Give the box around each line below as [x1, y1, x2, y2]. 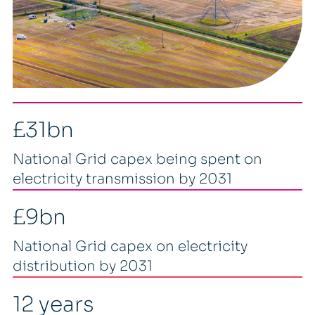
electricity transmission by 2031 [12, 169, 232, 188]
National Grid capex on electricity [12, 237, 247, 255]
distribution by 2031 [12, 257, 153, 275]
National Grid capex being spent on [12, 150, 262, 168]
